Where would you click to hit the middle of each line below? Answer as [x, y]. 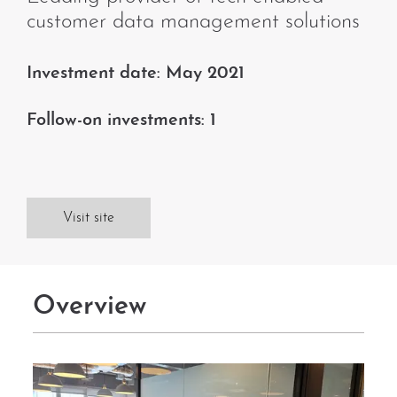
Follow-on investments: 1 [121, 121]
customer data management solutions [193, 22]
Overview [90, 307]
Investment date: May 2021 [136, 74]
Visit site [89, 218]
